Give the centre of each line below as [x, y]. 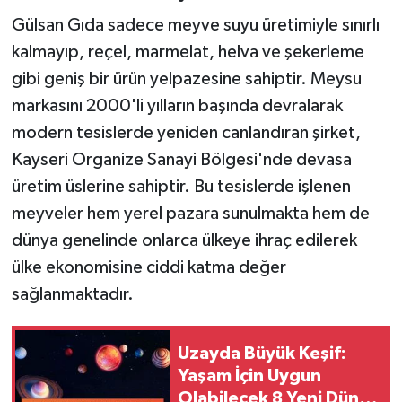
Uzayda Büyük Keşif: [262, 353]
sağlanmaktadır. [72, 295]
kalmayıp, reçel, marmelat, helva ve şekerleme [188, 52]
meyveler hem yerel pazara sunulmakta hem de [190, 214]
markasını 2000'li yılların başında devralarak [177, 106]
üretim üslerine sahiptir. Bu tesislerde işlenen [181, 187]
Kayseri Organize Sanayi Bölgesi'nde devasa [181, 160]
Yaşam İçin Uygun [249, 376]
